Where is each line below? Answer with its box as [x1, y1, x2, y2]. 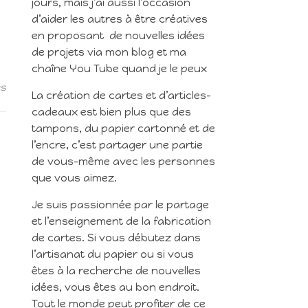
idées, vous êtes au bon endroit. [32, 281, 199, 294]
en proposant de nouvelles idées [32, 30, 205, 42]
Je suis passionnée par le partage [32, 199, 209, 211]
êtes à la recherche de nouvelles [32, 265, 201, 277]
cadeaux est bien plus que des [32, 106, 191, 118]
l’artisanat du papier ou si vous [32, 248, 194, 261]
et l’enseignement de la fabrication [32, 215, 211, 228]
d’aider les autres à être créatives [32, 13, 208, 25]
